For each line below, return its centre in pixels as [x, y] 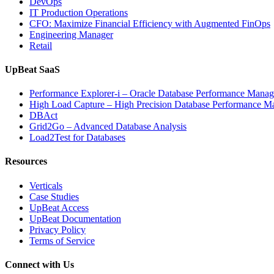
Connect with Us [39, 265]
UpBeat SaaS [32, 69]
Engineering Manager [71, 34]
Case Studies [54, 196]
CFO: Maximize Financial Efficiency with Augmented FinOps [150, 23]
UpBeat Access [59, 207]
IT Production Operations [79, 12]
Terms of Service [62, 240]
